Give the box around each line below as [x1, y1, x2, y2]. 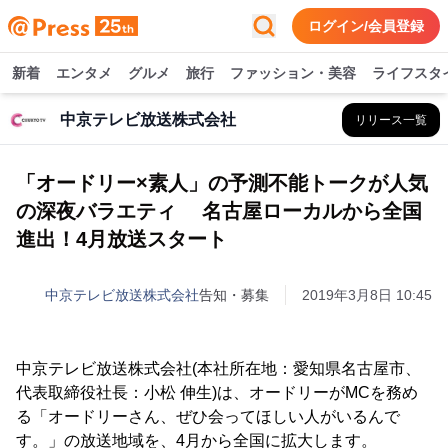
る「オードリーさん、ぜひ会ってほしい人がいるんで [16, 408, 400, 425]
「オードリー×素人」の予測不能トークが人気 [16, 172, 428, 194]
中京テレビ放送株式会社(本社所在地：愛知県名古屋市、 [16, 360, 421, 377]
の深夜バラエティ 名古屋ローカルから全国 [16, 200, 422, 222]
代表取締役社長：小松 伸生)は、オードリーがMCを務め [16, 384, 418, 401]
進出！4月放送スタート [16, 228, 227, 250]
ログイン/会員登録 [308, 18, 424, 34]
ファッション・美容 [230, 65, 356, 81]
